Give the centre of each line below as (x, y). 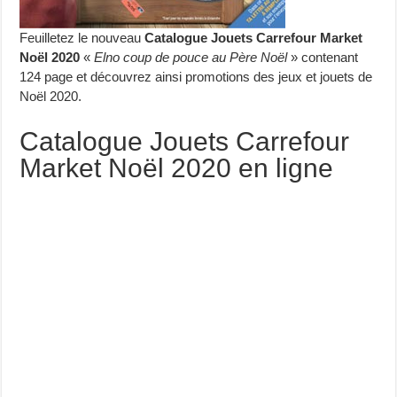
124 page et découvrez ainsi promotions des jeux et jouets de (196, 77)
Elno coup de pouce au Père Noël (191, 57)
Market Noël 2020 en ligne (177, 168)
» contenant (323, 57)
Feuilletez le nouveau (82, 38)
